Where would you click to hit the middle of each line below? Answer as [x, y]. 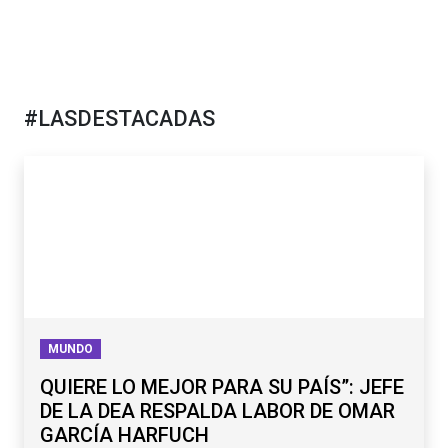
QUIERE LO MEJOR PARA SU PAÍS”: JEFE [222, 387]
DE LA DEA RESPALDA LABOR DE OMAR [217, 411]
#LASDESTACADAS [119, 118]
